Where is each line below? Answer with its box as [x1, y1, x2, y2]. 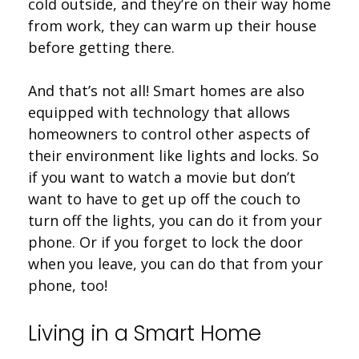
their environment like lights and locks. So [28, 145, 319, 165]
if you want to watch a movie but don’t [28, 167, 296, 187]
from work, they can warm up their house [28, 15, 317, 35]
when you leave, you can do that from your [28, 253, 323, 273]
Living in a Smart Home [28, 318, 261, 348]
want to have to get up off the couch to [28, 188, 301, 208]
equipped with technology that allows [28, 102, 290, 122]
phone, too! [28, 275, 107, 295]
